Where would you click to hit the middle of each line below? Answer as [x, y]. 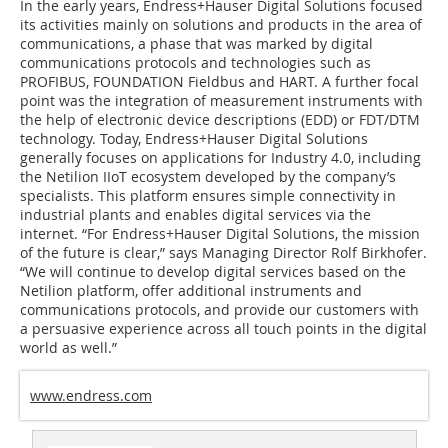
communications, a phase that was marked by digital [196, 44]
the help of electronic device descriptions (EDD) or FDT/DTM [220, 120]
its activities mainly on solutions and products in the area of [221, 25]
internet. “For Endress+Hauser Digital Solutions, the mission [220, 234]
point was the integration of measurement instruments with [221, 101]
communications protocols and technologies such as [195, 63]
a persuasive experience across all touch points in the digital [223, 329]
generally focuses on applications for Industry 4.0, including [220, 158]
